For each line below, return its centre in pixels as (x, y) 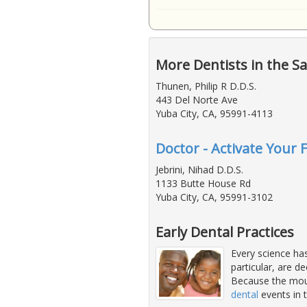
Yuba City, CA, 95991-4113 (214, 114)
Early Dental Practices (225, 232)
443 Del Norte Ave (197, 100)
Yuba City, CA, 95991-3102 (214, 197)
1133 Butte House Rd (203, 184)
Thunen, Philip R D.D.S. (206, 86)
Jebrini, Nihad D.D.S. (199, 170)
